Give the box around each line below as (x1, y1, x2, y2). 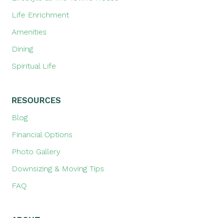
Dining (12, 44, 33, 54)
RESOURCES (12, 95, 61, 106)
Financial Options (12, 130, 73, 140)
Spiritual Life (12, 61, 56, 71)
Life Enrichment (12, 10, 69, 20)
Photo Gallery (12, 147, 60, 157)
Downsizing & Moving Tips (12, 164, 104, 174)
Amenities (12, 27, 47, 37)
